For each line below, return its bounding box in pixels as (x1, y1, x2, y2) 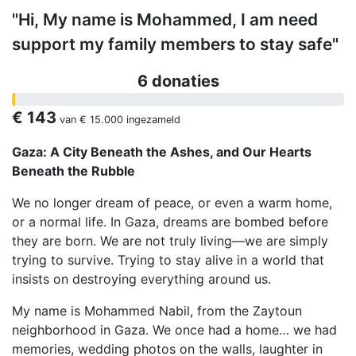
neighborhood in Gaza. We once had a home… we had (12, 322, 337, 339)
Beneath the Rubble (12, 163, 135, 180)
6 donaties (137, 72, 219, 91)
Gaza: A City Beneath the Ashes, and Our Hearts (12, 144, 311, 161)
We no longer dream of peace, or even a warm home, (12, 195, 332, 211)
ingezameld (123, 114, 180, 126)
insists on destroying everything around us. (12, 271, 271, 288)
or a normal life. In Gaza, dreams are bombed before (12, 214, 328, 230)
